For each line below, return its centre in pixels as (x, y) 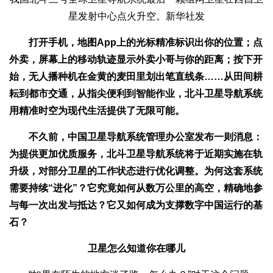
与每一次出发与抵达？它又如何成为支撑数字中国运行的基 (136, 205)
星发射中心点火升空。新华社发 (136, 16)
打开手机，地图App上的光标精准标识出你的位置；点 (146, 42)
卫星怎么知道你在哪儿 (136, 248)
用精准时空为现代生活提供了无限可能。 (97, 110)
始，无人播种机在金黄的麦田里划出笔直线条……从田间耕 (136, 76)
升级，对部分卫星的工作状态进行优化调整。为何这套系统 (136, 171)
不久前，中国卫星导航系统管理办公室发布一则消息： (136, 136)
